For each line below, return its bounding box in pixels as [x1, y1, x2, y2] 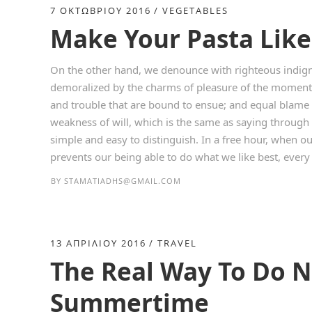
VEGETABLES [162, 4, 228, 17]
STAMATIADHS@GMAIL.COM [64, 175, 181, 186]
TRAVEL [157, 237, 197, 249]
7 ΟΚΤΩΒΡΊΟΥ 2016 [50, 4, 151, 17]
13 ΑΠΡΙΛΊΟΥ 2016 [50, 237, 146, 249]
